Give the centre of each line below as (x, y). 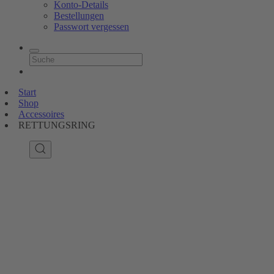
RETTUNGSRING (57, 125)
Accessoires (41, 114)
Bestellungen (79, 16)
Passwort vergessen (91, 27)
